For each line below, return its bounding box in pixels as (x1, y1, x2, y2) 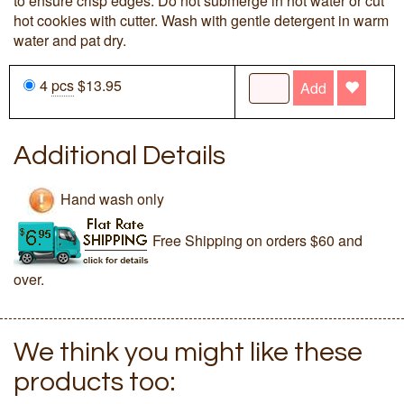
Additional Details (14, 141, 225, 170)
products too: (14, 368, 176, 397)
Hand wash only (60, 188, 164, 209)
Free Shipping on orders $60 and (152, 230, 363, 252)
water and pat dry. (14, 29, 126, 50)
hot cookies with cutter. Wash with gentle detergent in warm (14, 9, 389, 31)
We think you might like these (14, 338, 363, 367)
